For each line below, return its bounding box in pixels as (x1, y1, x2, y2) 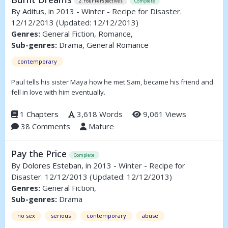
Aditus (22, 6, 44, 17)
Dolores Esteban (22, 160, 81, 171)
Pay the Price (11, 148, 69, 160)
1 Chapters (20, 109, 59, 120)
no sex (17, 212, 35, 220)
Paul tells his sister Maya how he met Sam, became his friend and (11, 77, 213, 87)
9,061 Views (141, 109, 186, 120)
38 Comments (19, 121, 70, 132)
